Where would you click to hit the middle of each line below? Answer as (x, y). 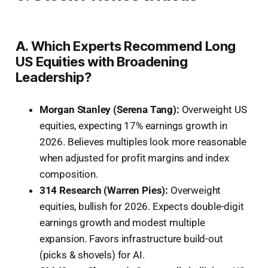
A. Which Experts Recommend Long (126, 46)
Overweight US (213, 109)
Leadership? (53, 77)
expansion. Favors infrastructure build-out (131, 238)
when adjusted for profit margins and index (134, 158)
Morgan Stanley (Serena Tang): (109, 109)
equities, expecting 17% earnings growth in (133, 125)
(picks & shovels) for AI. (92, 255)
